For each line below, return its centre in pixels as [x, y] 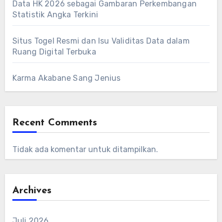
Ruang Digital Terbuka [54, 52]
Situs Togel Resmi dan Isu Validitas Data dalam [101, 41]
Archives [32, 191]
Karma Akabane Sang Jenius [66, 78]
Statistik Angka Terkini [55, 14]
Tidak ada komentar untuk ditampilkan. [85, 149]
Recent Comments [55, 123]
